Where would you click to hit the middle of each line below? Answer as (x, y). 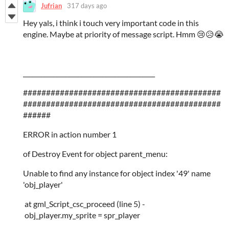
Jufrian (51, 6)
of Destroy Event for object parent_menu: (95, 153)
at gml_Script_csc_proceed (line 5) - (94, 203)
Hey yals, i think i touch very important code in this (111, 22)
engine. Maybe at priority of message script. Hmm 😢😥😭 (123, 34)
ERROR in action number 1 (70, 134)
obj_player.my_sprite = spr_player (82, 215)
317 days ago (87, 6)
